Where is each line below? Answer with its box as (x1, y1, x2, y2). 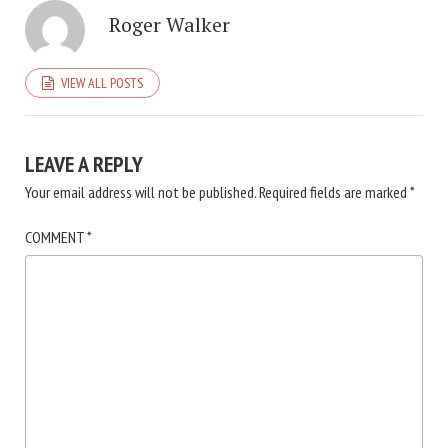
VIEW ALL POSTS (61, 74, 143, 93)
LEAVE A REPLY (25, 150, 143, 179)
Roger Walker (109, 11, 230, 39)
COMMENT (25, 227, 87, 248)
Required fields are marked (259, 182, 410, 203)
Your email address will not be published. (25, 182, 256, 203)
